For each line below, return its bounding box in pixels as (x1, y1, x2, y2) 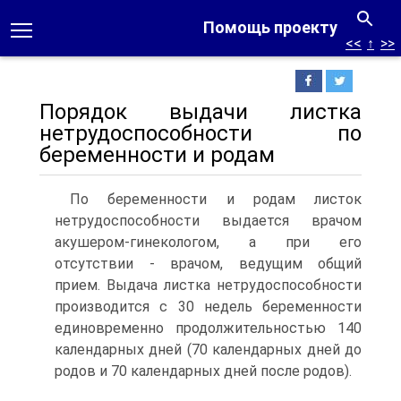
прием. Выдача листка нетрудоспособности (55, 277, 362, 294)
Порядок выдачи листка (39, 99, 362, 124)
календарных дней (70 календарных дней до (55, 341, 362, 358)
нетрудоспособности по (39, 121, 362, 146)
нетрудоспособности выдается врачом (55, 212, 362, 229)
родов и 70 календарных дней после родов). (55, 363, 352, 380)
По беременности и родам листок (70, 191, 362, 208)
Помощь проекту (203, 18, 337, 37)
